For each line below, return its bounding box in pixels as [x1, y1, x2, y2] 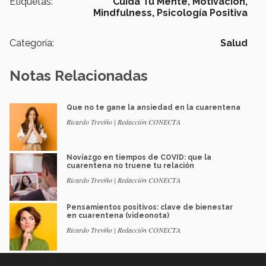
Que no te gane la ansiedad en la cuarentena [66, 103, 240, 112]
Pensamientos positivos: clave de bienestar [66, 203, 233, 212]
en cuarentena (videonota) [66, 211, 169, 220]
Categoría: [9, 37, 54, 49]
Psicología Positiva [157, 7, 248, 19]
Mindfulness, [93, 7, 154, 19]
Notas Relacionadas [9, 67, 148, 85]
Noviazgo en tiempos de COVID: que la [66, 153, 211, 162]
